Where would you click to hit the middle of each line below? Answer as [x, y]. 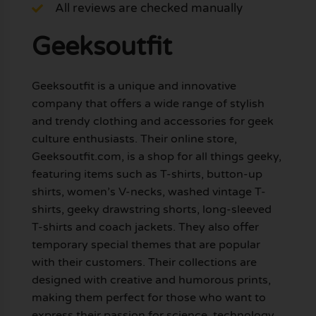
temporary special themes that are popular [146, 245]
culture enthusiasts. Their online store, [134, 139]
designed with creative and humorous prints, [151, 280]
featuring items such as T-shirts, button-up [147, 175]
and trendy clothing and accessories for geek [152, 122]
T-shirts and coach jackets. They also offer [145, 227]
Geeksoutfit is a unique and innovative [134, 86]
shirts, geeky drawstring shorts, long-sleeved [151, 210]
